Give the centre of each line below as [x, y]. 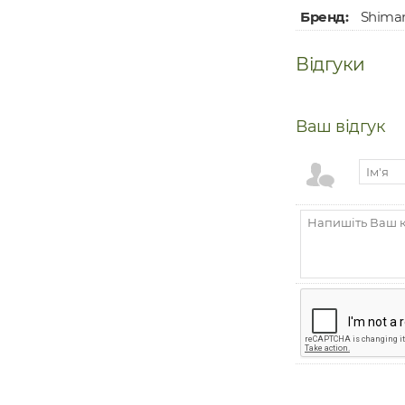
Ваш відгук [340, 127]
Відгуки [330, 64]
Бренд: [324, 17]
